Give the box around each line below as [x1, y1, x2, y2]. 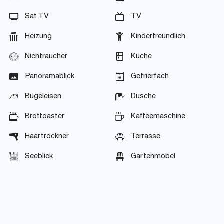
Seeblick [25, 153, 53, 160]
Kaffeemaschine [130, 113, 185, 120]
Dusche [130, 93, 156, 100]
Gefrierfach [130, 73, 169, 80]
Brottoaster [25, 113, 64, 120]
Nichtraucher [25, 53, 67, 60]
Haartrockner [25, 133, 69, 140]
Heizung [25, 33, 52, 40]
